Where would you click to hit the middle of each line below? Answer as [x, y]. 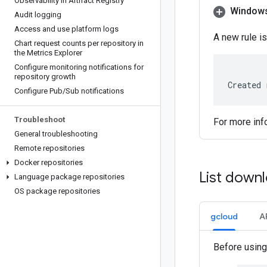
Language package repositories [69, 177]
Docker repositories [49, 162]
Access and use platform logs [66, 29]
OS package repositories [57, 191]
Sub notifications [95, 91]
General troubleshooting [56, 134]
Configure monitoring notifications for [79, 67]
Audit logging [38, 15]
